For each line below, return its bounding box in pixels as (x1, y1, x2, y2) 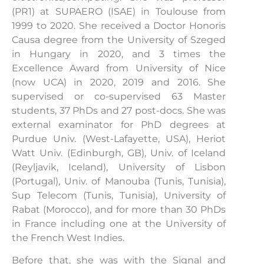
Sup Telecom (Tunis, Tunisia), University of (12, 189, 226, 201)
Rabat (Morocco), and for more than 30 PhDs (12, 203, 226, 215)
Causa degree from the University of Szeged (12, 34, 226, 45)
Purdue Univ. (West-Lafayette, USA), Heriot (12, 133, 226, 144)
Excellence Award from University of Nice (12, 62, 226, 74)
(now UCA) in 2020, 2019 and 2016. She (12, 76, 226, 88)
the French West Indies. (12, 232, 124, 243)
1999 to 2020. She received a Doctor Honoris (12, 19, 226, 31)
